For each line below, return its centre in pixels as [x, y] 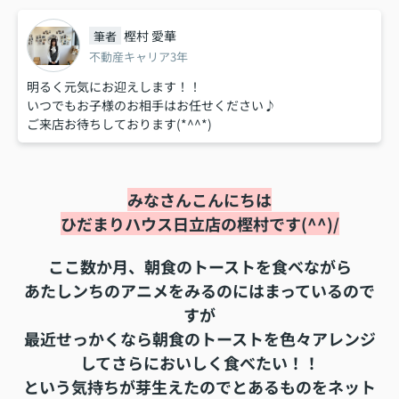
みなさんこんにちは [199, 200]
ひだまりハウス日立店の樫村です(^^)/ [199, 224]
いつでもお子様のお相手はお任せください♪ [151, 106]
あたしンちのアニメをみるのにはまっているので [199, 291]
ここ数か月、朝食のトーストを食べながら [199, 267]
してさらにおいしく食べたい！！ [199, 363]
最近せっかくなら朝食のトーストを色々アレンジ [199, 339]
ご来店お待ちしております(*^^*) [119, 124]
